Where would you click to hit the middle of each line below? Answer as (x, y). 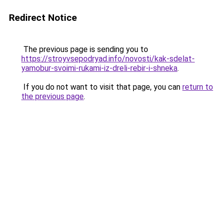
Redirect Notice (43, 18)
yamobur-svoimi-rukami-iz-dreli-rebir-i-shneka (99, 68)
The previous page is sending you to (85, 49)
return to (198, 87)
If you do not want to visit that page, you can (102, 87)
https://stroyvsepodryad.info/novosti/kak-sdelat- (108, 59)
